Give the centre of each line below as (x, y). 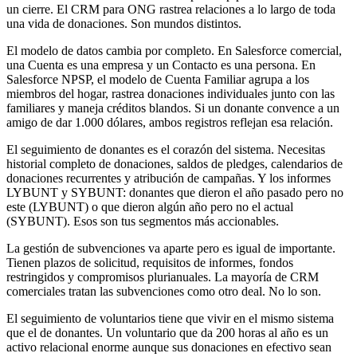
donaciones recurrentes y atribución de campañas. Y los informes (169, 178)
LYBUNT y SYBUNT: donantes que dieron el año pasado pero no (175, 192)
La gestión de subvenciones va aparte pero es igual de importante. (171, 248)
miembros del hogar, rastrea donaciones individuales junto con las (171, 93)
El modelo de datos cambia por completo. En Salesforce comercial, (174, 50)
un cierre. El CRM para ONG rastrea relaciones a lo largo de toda (171, 9)
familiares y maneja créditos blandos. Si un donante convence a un (173, 108)
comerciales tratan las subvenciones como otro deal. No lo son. (164, 291)
